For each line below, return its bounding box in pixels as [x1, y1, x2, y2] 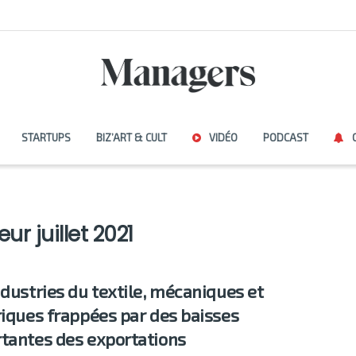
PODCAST [262, 131, 308, 144]
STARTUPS [21, 131, 71, 144]
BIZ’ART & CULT [95, 131, 167, 144]
